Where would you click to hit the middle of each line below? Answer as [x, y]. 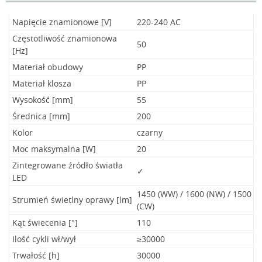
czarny [150, 132]
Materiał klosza [42, 83]
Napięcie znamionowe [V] [62, 22]
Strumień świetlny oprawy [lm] [72, 200]
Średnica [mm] [41, 116]
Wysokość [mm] [43, 100]
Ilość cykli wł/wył [44, 239]
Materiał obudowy [48, 67]
